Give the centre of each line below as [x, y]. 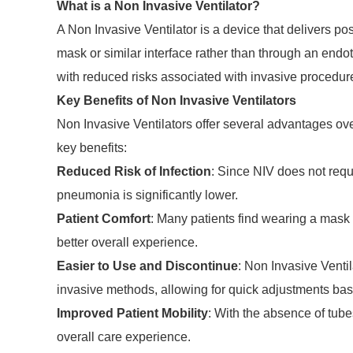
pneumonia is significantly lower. [147, 195]
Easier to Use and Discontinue [147, 266]
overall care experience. [124, 337]
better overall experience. [127, 242]
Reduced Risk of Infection [134, 171]
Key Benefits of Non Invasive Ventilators [176, 100]
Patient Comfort [104, 219]
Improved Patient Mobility [132, 313]
